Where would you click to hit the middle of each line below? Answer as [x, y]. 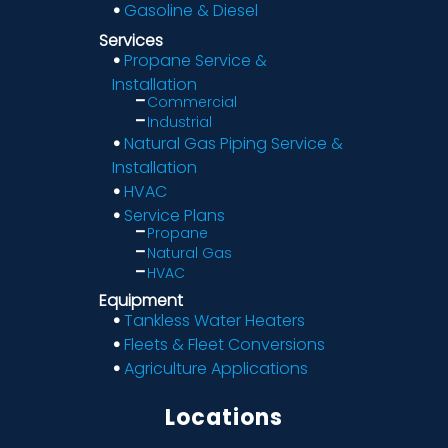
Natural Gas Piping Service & [233, 144]
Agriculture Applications [215, 369]
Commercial [191, 102]
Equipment [140, 301]
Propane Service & [195, 61]
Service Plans [174, 216]
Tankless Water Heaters [214, 321]
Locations [223, 417]
